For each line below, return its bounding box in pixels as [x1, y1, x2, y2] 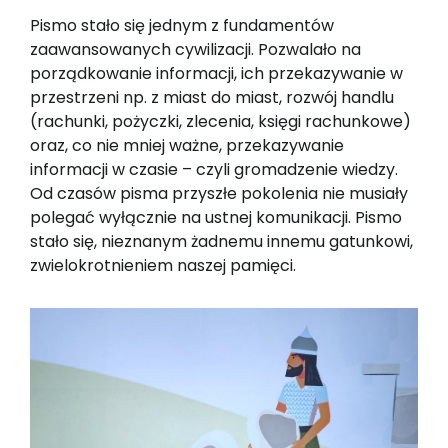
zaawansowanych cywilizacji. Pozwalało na [30, 38, 361, 62]
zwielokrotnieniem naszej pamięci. [30, 254, 296, 278]
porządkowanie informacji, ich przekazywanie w [30, 62, 403, 86]
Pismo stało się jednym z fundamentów [30, 14, 334, 38]
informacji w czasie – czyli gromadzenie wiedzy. [30, 158, 398, 182]
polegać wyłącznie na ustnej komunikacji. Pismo [30, 206, 402, 230]
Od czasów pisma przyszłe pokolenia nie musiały [30, 182, 408, 206]
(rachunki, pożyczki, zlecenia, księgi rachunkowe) [30, 110, 411, 134]
